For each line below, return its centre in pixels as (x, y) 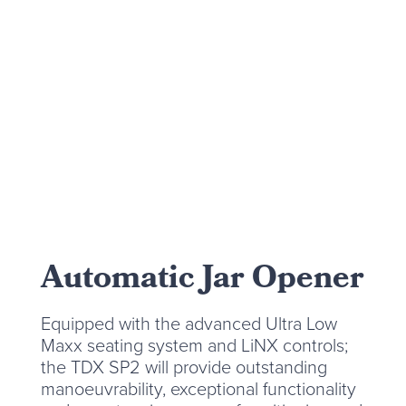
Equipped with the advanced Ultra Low (188, 324)
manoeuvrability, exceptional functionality (198, 389)
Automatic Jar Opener (202, 281)
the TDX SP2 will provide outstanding (184, 367)
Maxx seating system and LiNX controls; (194, 346)
